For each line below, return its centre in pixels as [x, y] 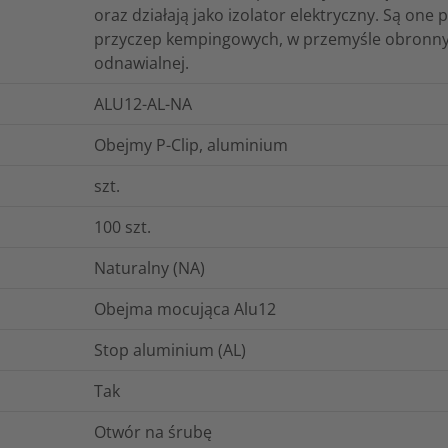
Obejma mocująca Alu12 [185, 308]
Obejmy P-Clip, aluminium [191, 144]
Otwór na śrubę [153, 431]
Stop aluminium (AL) [170, 349]
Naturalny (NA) [149, 267]
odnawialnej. [141, 62]
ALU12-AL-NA [143, 103]
